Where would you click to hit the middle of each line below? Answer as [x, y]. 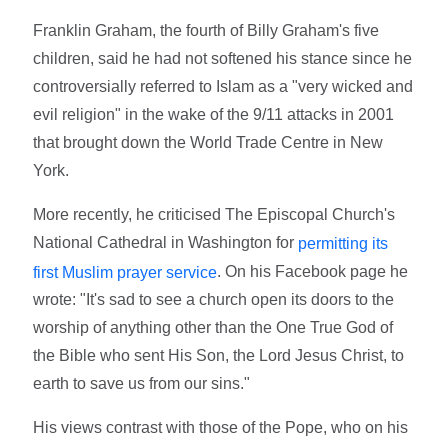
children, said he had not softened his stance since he [223, 58]
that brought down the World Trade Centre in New [208, 142]
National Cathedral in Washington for [166, 242]
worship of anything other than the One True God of [213, 328]
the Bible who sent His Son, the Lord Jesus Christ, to [219, 356]
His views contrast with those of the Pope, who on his [221, 428]
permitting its [343, 243]
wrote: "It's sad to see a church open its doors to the [214, 300]
